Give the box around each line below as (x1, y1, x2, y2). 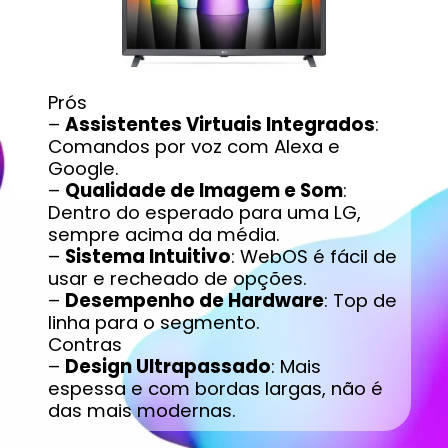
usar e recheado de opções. (47, 266, 307, 292)
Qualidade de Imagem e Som (64, 178, 343, 204)
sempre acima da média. (47, 222, 280, 248)
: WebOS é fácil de (230, 244, 397, 270)
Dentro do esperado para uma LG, (47, 200, 361, 226)
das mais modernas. (47, 398, 236, 424)
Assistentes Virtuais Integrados (64, 112, 375, 138)
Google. (47, 156, 119, 182)
